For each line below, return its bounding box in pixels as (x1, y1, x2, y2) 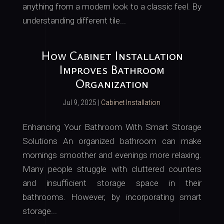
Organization (75, 75, 148, 91)
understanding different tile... (22, 15, 126, 25)
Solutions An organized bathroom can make (22, 136, 202, 146)
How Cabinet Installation (40, 47, 183, 63)
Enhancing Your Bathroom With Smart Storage (22, 122, 202, 132)
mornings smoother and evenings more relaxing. (22, 150, 202, 160)
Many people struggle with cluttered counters (22, 164, 202, 174)
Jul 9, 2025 (63, 98, 97, 106)
